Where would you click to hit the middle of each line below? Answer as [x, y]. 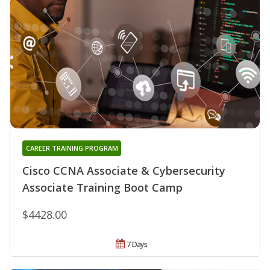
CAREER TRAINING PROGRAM [72, 148]
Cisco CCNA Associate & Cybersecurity [124, 170]
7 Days [137, 244]
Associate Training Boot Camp [102, 187]
